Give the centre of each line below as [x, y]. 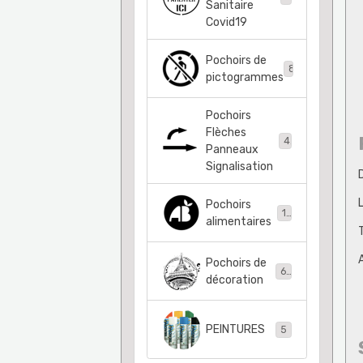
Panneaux [232, 149]
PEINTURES [235, 330]
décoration [234, 280]
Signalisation [239, 166]
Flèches [226, 132]
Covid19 [226, 22]
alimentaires [238, 221]
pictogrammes [244, 77]
